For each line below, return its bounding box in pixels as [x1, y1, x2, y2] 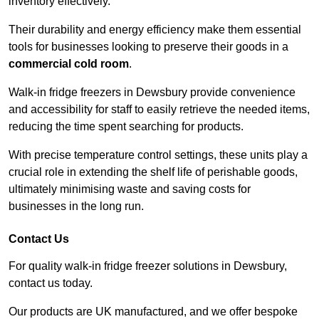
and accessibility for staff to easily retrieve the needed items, [9, 103, 310, 116]
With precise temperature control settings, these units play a [9, 149, 308, 162]
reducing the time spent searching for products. [9, 120, 246, 133]
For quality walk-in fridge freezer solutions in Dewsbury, [9, 260, 287, 273]
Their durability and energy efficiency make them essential [9, 23, 301, 36]
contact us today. [9, 277, 95, 290]
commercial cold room [9, 58, 129, 70]
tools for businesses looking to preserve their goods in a [9, 41, 288, 53]
